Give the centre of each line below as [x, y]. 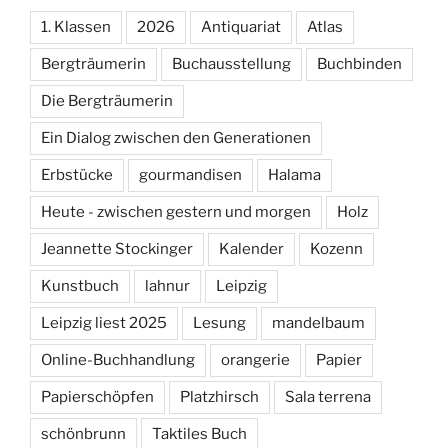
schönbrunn [83, 434]
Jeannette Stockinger [117, 249]
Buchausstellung [231, 64]
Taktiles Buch [199, 434]
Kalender [251, 249]
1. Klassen [76, 27]
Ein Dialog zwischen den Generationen [176, 138]
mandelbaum [318, 323]
